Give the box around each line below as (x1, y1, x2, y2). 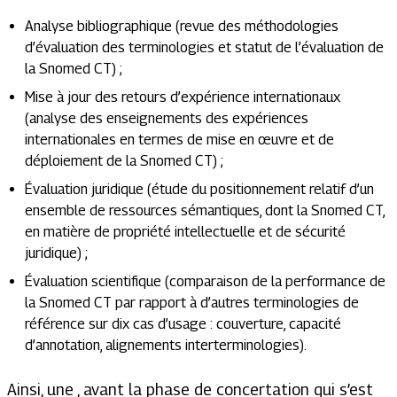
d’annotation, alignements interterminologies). (25, 337, 307, 354)
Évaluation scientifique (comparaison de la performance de (25, 273, 385, 290)
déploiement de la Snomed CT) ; (25, 152, 223, 169)
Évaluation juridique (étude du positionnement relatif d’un (25, 181, 374, 198)
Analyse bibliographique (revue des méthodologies (25, 18, 339, 35)
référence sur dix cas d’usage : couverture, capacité (25, 315, 341, 332)
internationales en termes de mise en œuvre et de (25, 131, 334, 148)
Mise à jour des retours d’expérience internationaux (25, 89, 340, 105)
